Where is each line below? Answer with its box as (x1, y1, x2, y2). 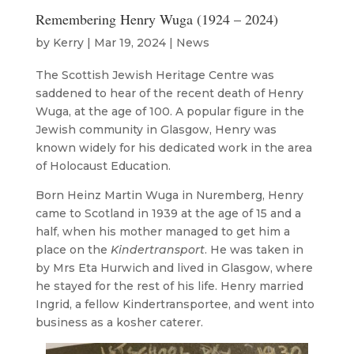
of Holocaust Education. (35, 158, 171, 173)
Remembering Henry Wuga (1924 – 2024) (35, 9, 278, 28)
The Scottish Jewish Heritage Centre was (35, 67, 274, 82)
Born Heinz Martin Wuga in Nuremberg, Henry (35, 187, 303, 202)
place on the (35, 242, 111, 257)
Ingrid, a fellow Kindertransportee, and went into (35, 296, 314, 311)
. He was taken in (204, 242, 303, 257)
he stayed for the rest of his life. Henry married (35, 278, 303, 293)
